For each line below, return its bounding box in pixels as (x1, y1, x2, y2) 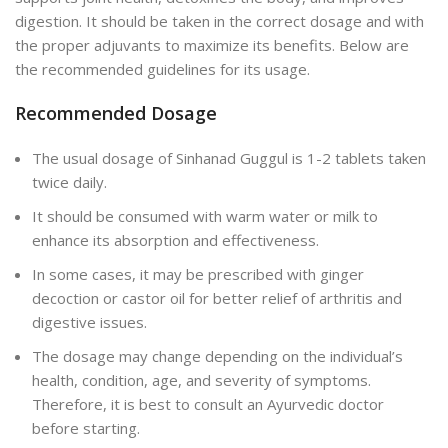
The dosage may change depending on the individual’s (32, 346, 403, 367)
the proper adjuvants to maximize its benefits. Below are (15, 35, 409, 56)
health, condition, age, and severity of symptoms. (32, 370, 371, 391)
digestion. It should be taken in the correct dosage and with (15, 11, 424, 32)
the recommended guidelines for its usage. (15, 59, 310, 80)
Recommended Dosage (15, 101, 217, 126)
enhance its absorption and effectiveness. (32, 230, 319, 251)
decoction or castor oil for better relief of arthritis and (32, 288, 402, 309)
